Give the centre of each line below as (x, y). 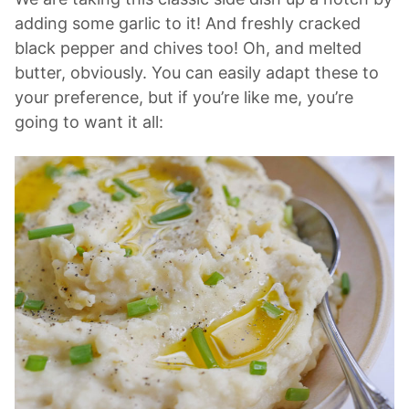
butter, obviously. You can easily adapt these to (197, 73)
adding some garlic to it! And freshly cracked (188, 24)
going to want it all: (89, 122)
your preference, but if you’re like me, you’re (184, 98)
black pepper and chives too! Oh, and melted (188, 48)
